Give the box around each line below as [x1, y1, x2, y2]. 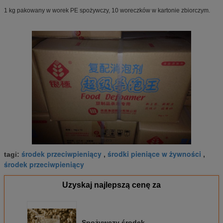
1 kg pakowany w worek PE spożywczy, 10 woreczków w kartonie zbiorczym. [4, 6, 210, 14]
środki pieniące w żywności [108, 149, 201, 159]
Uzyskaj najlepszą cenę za [62, 181, 161, 190]
